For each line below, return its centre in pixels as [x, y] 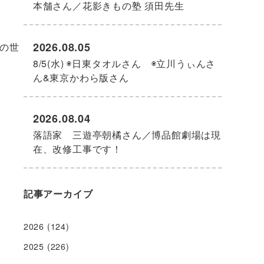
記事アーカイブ [58, 193]
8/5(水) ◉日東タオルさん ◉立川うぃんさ [124, 63]
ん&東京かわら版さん [81, 77]
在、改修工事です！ [77, 148]
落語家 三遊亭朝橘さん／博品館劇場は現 [127, 134]
